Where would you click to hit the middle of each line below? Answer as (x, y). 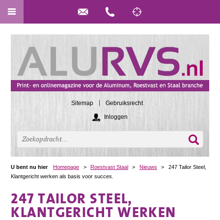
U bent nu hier (29, 167)
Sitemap (82, 103)
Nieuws (148, 167)
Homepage (66, 167)
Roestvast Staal (109, 167)
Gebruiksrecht (124, 103)
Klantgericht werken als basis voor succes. (62, 176)
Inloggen (116, 117)
